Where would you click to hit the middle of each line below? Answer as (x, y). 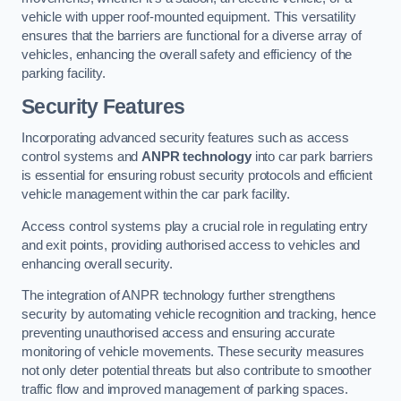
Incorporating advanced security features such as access (186, 138)
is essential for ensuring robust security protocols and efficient (197, 176)
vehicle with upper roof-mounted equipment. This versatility (189, 17)
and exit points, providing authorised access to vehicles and (191, 245)
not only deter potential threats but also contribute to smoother (196, 371)
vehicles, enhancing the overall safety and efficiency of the (187, 55)
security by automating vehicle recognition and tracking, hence (199, 315)
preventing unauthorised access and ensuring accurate (178, 333)
